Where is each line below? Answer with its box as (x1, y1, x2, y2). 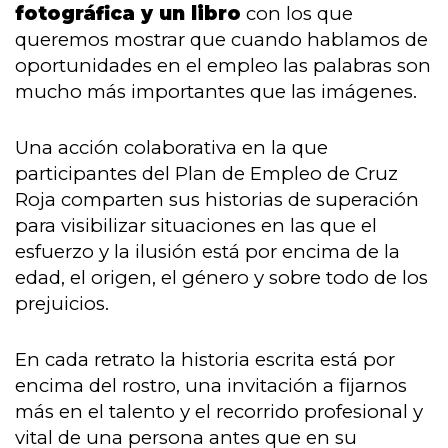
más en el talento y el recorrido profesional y (15, 400, 423, 424)
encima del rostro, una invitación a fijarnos (15, 374, 407, 398)
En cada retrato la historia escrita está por (15, 348, 395, 372)
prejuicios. (15, 292, 109, 316)
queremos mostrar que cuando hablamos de (15, 28, 428, 52)
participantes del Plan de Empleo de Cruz (15, 162, 398, 186)
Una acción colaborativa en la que (15, 136, 328, 160)
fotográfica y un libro (15, 2, 241, 26)
